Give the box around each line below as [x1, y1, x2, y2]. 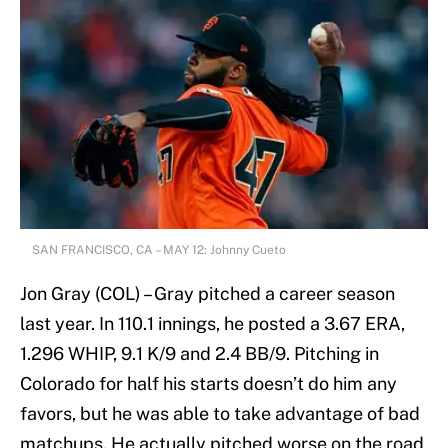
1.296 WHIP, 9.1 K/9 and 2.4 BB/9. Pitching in [20, 343, 379, 365]
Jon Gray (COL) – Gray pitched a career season [20, 283, 395, 305]
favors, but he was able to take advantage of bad [20, 403, 420, 425]
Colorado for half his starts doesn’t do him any [20, 373, 397, 395]
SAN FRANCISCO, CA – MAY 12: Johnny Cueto [32, 243, 286, 258]
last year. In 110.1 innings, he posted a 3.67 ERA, [20, 313, 405, 335]
